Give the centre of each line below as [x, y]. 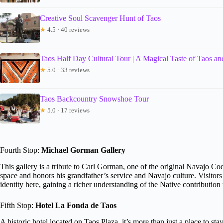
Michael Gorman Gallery [83, 150]
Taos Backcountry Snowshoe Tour [94, 99]
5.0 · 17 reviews [68, 110]
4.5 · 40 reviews [68, 29]
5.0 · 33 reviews [68, 70]
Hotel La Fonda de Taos [76, 205]
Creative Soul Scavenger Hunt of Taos [100, 18]
